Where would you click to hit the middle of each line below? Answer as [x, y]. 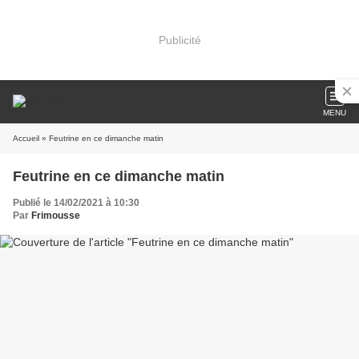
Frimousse [56, 216]
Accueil [26, 138]
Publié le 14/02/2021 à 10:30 [76, 203]
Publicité [179, 40]
